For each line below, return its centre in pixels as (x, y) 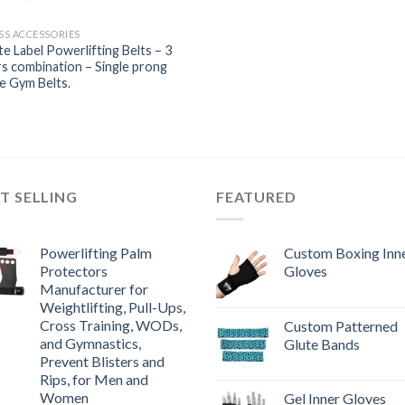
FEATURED (256, 197)
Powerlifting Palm (96, 252)
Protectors (74, 270)
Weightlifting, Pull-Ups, (113, 306)
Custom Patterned (341, 325)
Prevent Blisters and (102, 361)
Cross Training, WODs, (111, 325)
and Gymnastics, (90, 343)
